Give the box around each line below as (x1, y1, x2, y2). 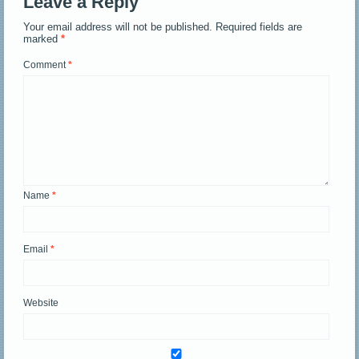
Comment (23, 58, 69, 71)
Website (23, 296, 59, 309)
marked (23, 32, 62, 45)
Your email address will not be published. (23, 20, 213, 33)
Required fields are (216, 20, 303, 33)
